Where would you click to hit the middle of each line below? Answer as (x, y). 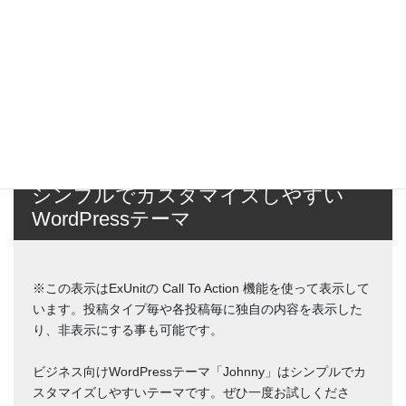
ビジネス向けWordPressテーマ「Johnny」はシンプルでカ (199, 371)
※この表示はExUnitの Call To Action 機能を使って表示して (201, 288)
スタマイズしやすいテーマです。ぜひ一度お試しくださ (191, 392)
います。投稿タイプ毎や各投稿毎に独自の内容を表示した (198, 309)
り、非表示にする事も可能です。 (128, 329)
